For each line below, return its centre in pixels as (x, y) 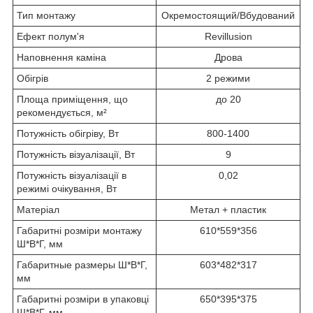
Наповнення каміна (61, 58)
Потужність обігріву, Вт (68, 134)
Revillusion (228, 37)
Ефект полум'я (51, 37)
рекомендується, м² (62, 113)
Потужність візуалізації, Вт (76, 155)
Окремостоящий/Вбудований (228, 16)
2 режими (228, 79)
